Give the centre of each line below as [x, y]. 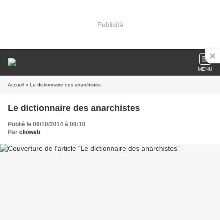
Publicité [110, 24]
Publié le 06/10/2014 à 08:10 [47, 124]
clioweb [30, 132]
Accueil [16, 85]
